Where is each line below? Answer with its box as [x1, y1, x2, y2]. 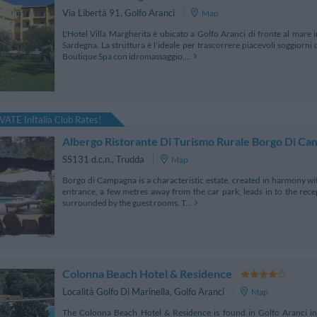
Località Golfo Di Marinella [62, 286, 170, 298]
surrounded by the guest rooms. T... [62, 197, 192, 208]
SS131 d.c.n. [62, 154, 112, 166]
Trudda [116, 154, 144, 166]
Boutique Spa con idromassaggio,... [62, 50, 191, 62]
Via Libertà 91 [62, 7, 120, 19]
